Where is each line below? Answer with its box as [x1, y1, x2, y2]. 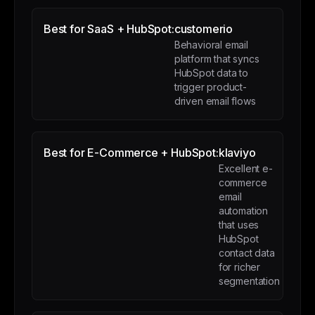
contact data [218, 247, 275, 259]
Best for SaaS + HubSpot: [44, 22, 174, 36]
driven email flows [174, 95, 256, 107]
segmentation [218, 275, 280, 287]
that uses [218, 219, 259, 231]
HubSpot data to [174, 67, 249, 79]
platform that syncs [174, 53, 259, 65]
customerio [174, 22, 233, 36]
